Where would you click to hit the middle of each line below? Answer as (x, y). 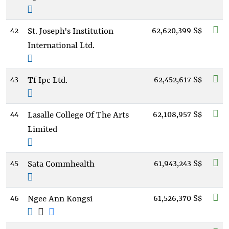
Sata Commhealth (61, 164)
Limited (42, 130)
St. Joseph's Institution (71, 31)
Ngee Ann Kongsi (60, 199)
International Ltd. (61, 46)
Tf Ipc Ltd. (48, 81)
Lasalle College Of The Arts (78, 115)
